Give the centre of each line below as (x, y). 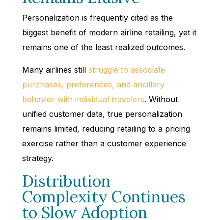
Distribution (66, 181)
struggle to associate (126, 69)
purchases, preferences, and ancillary (93, 84)
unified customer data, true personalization (102, 114)
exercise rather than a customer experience (104, 143)
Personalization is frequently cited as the (97, 17)
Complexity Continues (104, 196)
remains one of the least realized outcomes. (103, 47)
